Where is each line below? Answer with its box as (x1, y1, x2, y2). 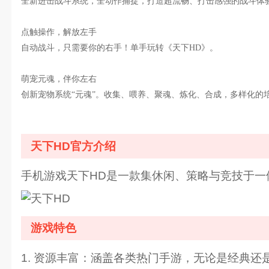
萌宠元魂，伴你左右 (20, 74, 97, 83)
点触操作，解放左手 (20, 27, 97, 37)
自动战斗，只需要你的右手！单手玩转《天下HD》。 (20, 43, 218, 52)
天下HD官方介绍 (30, 139, 116, 153)
